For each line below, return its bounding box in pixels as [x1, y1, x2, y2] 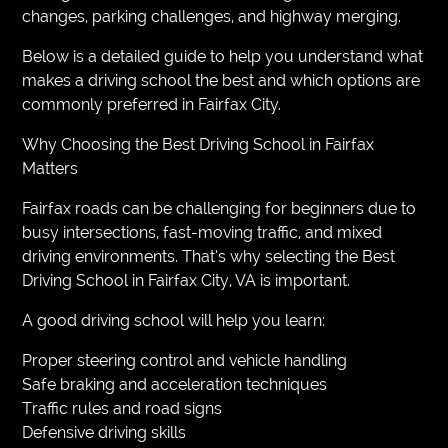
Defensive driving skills [22, 422, 187, 442]
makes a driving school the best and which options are [22, 70, 421, 90]
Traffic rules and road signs [22, 398, 223, 418]
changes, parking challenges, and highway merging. [22, 6, 402, 26]
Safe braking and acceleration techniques [22, 374, 328, 394]
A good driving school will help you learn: [22, 310, 326, 330]
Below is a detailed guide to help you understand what [22, 46, 424, 66]
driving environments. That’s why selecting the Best [22, 246, 396, 266]
